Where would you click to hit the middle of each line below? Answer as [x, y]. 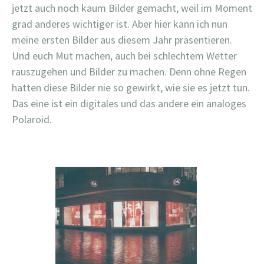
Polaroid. [32, 119]
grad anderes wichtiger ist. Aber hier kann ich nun [120, 24]
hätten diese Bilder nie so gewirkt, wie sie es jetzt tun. [131, 88]
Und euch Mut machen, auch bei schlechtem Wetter [124, 56]
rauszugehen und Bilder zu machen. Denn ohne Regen [129, 72]
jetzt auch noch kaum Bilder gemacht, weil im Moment [132, 8]
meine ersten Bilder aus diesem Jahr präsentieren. [122, 40]
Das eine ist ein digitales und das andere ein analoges [129, 103]
